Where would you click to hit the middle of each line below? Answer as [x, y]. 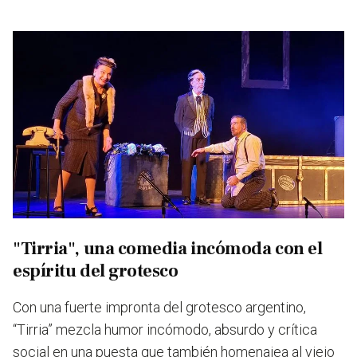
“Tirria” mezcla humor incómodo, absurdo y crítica [165, 329]
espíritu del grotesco [96, 271]
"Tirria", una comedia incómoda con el [168, 248]
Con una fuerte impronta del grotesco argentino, [159, 307]
